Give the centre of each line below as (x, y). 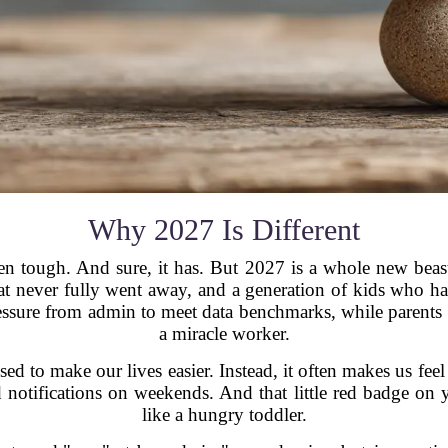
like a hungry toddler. (224, 415)
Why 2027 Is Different (224, 230)
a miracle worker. (224, 334)
